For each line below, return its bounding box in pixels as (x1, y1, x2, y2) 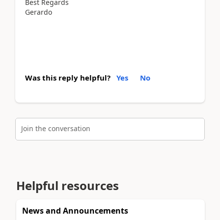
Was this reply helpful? (25, 72, 110, 82)
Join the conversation (21, 124, 90, 134)
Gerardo (25, 7, 52, 17)
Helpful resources (16, 177, 119, 194)
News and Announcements (22, 205, 128, 217)
